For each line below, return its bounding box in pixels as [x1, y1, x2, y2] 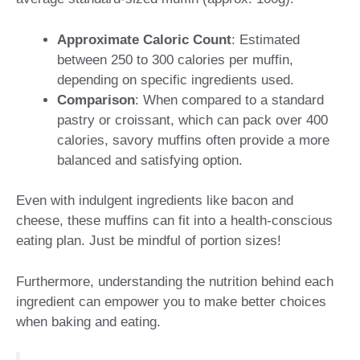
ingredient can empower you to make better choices [16, 293, 326, 309]
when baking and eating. [16, 313, 161, 329]
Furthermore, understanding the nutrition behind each [16, 273, 333, 289]
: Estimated [231, 31, 300, 47]
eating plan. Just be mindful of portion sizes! [16, 233, 281, 249]
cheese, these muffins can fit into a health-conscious [16, 213, 333, 229]
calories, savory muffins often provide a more [57, 132, 329, 148]
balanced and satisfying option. [57, 152, 243, 168]
